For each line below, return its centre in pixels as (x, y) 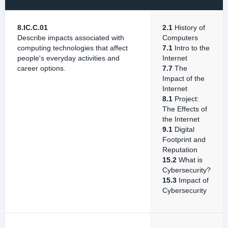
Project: (186, 99)
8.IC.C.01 (33, 27)
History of (189, 27)
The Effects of (185, 109)
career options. (41, 68)
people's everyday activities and (68, 58)
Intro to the (191, 48)
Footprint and (184, 139)
